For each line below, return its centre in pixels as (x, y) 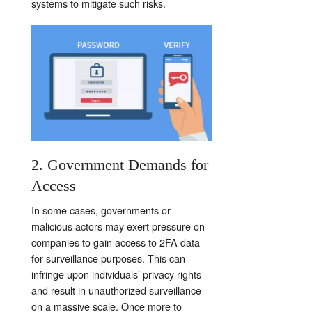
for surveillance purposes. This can (108, 258)
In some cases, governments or (101, 210)
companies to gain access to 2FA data (116, 242)
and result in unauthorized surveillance (116, 290)
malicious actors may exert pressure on (118, 226)
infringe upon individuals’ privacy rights (116, 274)
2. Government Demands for (120, 164)
